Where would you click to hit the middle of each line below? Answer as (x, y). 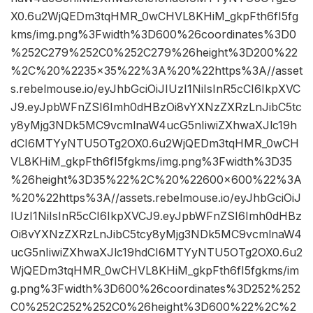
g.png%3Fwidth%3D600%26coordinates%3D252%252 (155, 289)
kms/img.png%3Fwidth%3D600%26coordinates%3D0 (153, 35)
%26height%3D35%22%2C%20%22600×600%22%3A (156, 180)
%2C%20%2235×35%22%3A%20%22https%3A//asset (156, 71)
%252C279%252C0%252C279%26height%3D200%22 (154, 53)
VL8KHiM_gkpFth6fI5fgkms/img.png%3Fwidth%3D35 (151, 162)
